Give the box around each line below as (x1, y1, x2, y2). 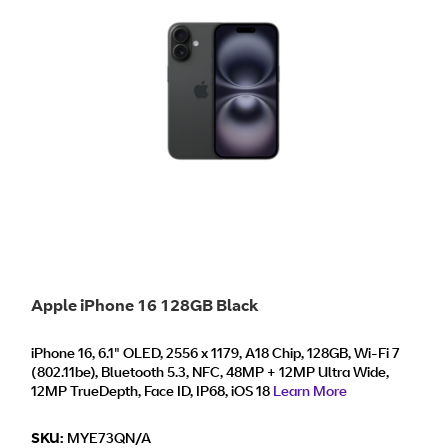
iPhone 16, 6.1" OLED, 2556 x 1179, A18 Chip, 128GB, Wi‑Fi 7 (31, 344, 400, 362)
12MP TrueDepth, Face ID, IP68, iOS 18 (31, 382, 273, 400)
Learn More (273, 382, 347, 400)
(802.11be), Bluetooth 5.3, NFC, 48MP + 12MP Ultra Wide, (31, 363, 389, 381)
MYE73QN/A (67, 428, 151, 446)
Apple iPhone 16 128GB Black (31, 294, 259, 315)
